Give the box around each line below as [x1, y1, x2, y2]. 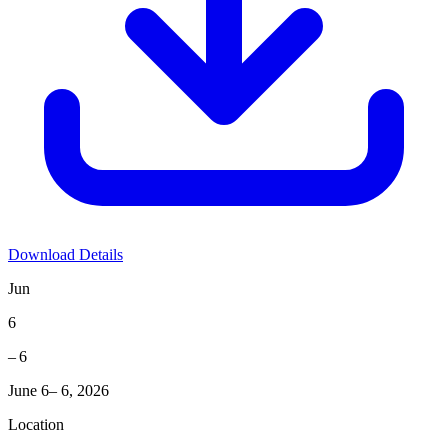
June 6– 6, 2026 [8, 382, 109, 400]
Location [8, 416, 64, 434]
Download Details [8, 246, 123, 264]
